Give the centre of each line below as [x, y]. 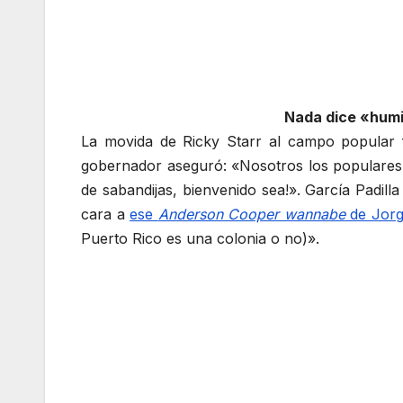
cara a [106, 215]
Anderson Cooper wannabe [251, 215]
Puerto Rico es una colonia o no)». [200, 239]
